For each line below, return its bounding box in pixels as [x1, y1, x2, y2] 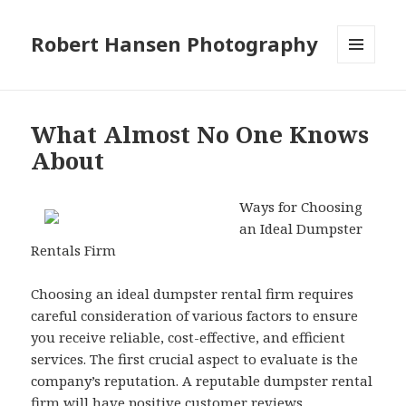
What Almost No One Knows [31, 118, 370, 151]
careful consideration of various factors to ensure [31, 306, 359, 325]
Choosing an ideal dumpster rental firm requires [31, 285, 354, 304]
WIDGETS [337, 93, 391, 110]
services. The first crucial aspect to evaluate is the [31, 350, 359, 369]
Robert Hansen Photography [31, 30, 319, 58]
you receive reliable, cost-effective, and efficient [31, 328, 346, 347]
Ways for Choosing [239, 198, 363, 217]
